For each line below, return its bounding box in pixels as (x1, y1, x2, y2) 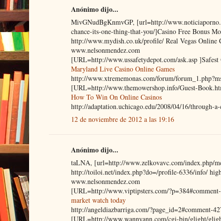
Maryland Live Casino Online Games (71, 64, 175, 74)
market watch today (71, 195, 126, 205)
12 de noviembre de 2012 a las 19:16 (71, 114, 174, 124)
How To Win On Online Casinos (71, 92, 162, 102)
